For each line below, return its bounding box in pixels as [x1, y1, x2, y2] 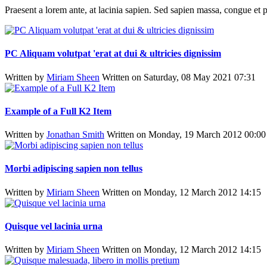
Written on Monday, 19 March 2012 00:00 [107, 129, 266, 140]
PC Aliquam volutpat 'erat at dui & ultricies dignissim [5, 48, 221, 59]
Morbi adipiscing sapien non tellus [5, 163, 142, 174]
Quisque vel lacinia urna [5, 221, 103, 231]
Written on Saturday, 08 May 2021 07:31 [102, 72, 256, 82]
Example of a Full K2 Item [5, 105, 111, 116]
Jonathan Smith [46, 129, 104, 140]
